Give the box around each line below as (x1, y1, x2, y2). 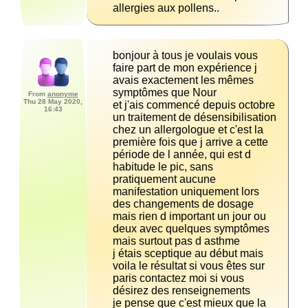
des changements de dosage (113, 198, 254, 210)
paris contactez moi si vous (113, 272, 244, 285)
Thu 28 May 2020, (23, 98, 82, 106)
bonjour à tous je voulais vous (113, 49, 258, 62)
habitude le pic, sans (113, 161, 213, 173)
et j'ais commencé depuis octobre (113, 99, 275, 111)
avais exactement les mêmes (113, 74, 254, 87)
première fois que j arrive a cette (113, 136, 268, 148)
